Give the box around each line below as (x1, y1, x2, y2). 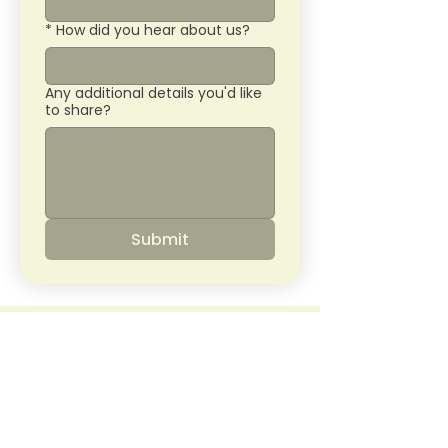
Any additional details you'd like (45, 83, 262, 103)
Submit (130, 228, 189, 251)
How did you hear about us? (56, 20, 250, 40)
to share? (45, 100, 111, 120)
